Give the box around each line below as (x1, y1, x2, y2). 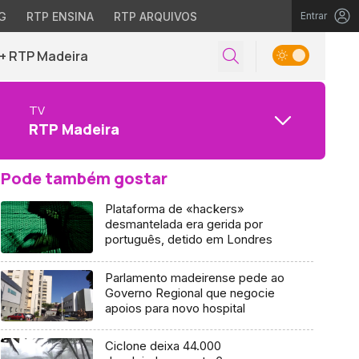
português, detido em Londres (104, 232, 272, 247)
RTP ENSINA (26, 10, 94, 23)
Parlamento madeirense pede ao (104, 269, 284, 285)
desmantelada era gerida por (104, 216, 263, 232)
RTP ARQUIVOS (113, 10, 197, 23)
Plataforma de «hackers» (104, 201, 244, 216)
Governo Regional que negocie (104, 284, 275, 301)
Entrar (301, 10, 327, 22)
